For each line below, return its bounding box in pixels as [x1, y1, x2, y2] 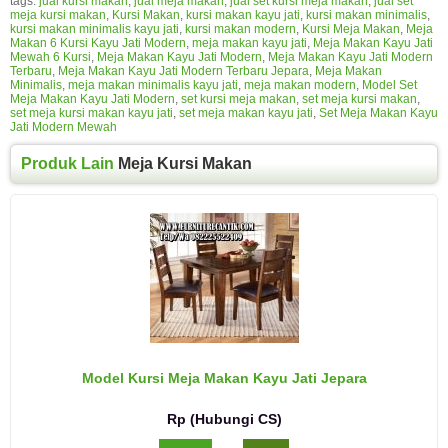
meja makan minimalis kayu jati [68, 78, 238, 93]
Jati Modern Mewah [10, 120, 117, 135]
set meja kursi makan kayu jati [10, 106, 173, 121]
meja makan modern [244, 78, 356, 93]
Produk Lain [21, 155, 118, 173]
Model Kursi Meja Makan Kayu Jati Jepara [81, 370, 367, 387]
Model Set [362, 78, 417, 93]
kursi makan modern [185, 22, 296, 37]
